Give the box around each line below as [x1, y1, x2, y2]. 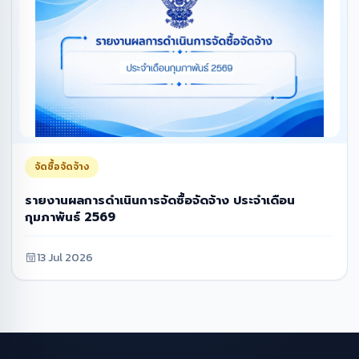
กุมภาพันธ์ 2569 [25, 208, 115, 227]
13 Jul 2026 [37, 249, 93, 267]
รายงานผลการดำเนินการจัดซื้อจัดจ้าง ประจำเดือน [25, 191, 295, 210]
